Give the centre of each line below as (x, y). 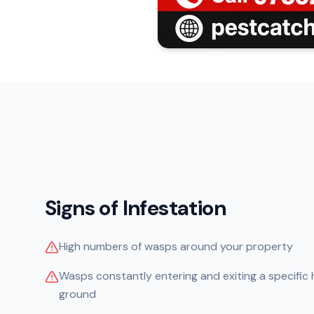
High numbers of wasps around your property (176, 246)
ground (77, 294)
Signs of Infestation (135, 207)
